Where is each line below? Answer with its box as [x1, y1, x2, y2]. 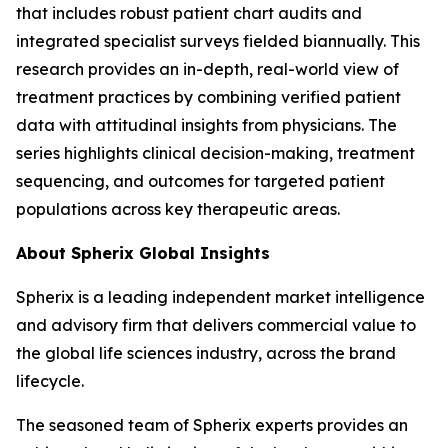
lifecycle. [16, 371, 94, 391]
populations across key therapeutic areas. [16, 199, 344, 219]
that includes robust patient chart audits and [16, 3, 362, 23]
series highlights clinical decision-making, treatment [16, 143, 415, 163]
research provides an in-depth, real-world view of [16, 59, 399, 79]
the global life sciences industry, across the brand [16, 343, 396, 363]
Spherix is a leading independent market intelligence [16, 287, 425, 307]
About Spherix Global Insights [16, 243, 273, 263]
